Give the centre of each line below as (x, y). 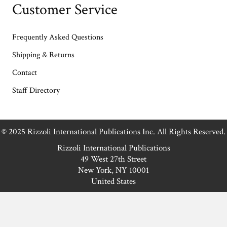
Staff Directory (36, 91)
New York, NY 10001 (113, 171)
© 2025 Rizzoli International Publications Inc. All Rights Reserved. (113, 132)
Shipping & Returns (43, 55)
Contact (25, 73)
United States (113, 182)
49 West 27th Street (113, 159)
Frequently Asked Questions (58, 37)
